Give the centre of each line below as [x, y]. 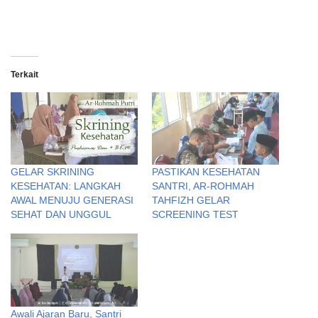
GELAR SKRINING [53, 172]
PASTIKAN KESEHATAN [206, 172]
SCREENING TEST [195, 215]
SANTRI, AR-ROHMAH [203, 186]
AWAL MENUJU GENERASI [72, 201]
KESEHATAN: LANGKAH [66, 186]
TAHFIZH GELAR [191, 201]
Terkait [24, 75]
